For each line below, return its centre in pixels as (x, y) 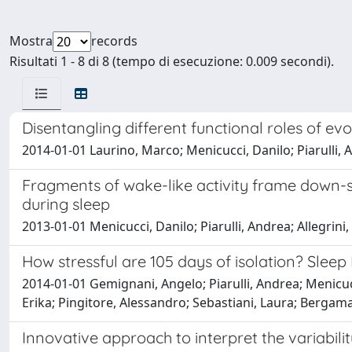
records (114, 41)
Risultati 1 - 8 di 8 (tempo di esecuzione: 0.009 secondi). (172, 61)
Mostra (31, 41)
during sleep (66, 204)
